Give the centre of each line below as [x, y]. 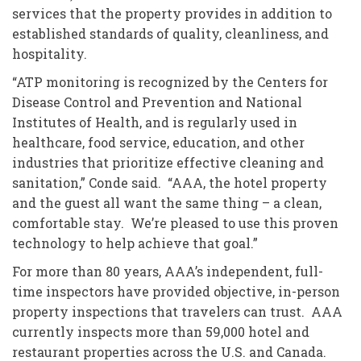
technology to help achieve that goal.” [135, 243]
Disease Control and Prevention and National [157, 102]
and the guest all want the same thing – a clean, [167, 203]
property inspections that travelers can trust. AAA [177, 311]
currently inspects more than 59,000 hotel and [161, 332]
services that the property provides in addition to [172, 13]
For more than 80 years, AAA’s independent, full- [168, 271]
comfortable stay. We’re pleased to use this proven [175, 223]
